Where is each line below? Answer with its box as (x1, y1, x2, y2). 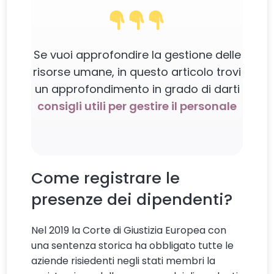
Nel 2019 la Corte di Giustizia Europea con (31, 223, 227, 237)
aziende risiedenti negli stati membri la (31, 253, 216, 268)
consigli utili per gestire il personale (37, 98, 237, 114)
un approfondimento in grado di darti (34, 81, 240, 97)
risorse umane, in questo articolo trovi (33, 64, 241, 80)
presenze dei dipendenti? (31, 188, 233, 210)
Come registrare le (31, 166, 180, 189)
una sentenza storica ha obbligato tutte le (31, 238, 234, 253)
